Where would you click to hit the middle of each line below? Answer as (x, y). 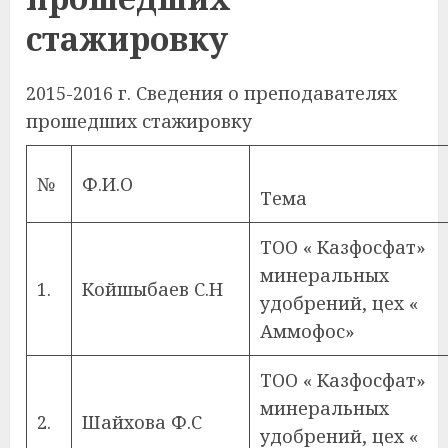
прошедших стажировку (139, 121)
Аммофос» (307, 331)
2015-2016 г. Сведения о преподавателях (211, 93)
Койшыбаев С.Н (152, 289)
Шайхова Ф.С (142, 422)
